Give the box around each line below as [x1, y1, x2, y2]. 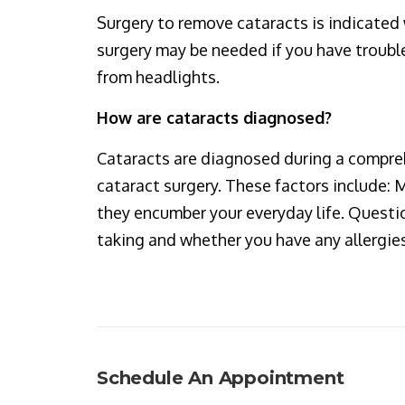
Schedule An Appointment [97, 367, 344, 389]
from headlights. [97, 67, 220, 87]
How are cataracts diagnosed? [97, 108, 332, 127]
